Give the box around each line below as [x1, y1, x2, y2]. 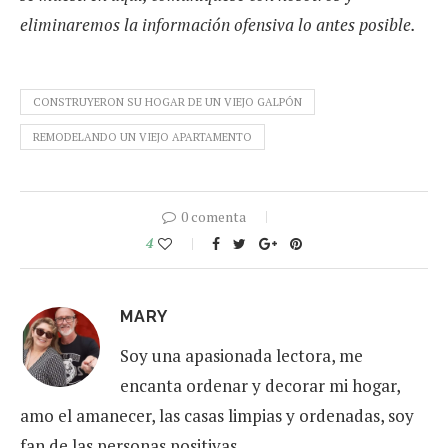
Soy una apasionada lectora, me [120, 344, 363, 368]
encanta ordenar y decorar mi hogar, [120, 374, 400, 398]
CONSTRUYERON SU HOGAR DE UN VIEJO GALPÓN [33, 95, 302, 110]
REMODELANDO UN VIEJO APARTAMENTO [33, 130, 252, 145]
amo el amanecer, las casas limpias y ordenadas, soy [20, 404, 414, 428]
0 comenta [180, 207, 246, 227]
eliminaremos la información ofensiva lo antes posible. [20, 13, 416, 37]
